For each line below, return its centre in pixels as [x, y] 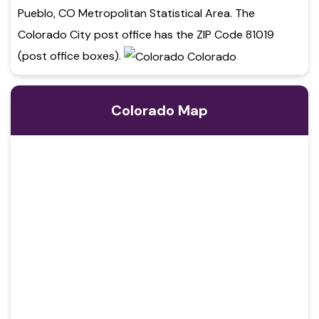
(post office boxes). [71, 56]
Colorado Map [159, 110]
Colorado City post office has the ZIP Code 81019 [146, 34]
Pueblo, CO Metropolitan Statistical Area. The [136, 13]
